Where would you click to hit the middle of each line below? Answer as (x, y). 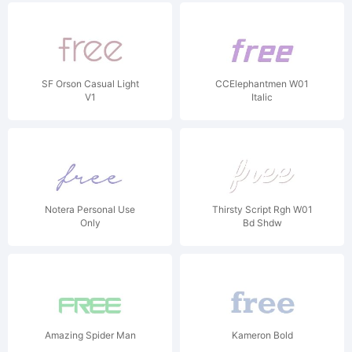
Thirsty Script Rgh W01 (262, 209)
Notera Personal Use (90, 209)
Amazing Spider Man (90, 335)
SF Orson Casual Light (90, 84)
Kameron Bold (262, 335)
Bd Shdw (262, 223)
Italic (262, 97)
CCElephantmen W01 (262, 84)
